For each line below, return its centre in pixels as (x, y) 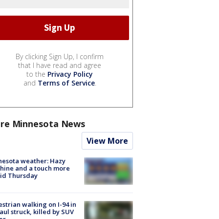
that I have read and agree (60, 65)
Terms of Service (66, 83)
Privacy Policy (70, 74)
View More (107, 141)
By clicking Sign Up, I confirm (60, 56)
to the (37, 74)
